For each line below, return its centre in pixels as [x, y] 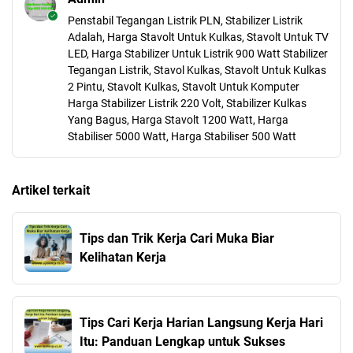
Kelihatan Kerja [123, 257]
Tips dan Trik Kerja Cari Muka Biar [177, 238]
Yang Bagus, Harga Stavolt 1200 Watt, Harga [178, 120]
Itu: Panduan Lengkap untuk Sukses [182, 342]
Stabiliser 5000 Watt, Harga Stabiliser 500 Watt [182, 136]
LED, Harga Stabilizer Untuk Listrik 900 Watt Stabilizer [198, 54]
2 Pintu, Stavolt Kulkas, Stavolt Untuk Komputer [184, 87]
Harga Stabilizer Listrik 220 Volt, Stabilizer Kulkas [187, 103]
